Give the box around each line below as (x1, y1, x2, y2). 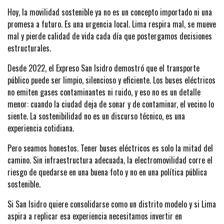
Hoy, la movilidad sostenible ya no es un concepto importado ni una (7, 5, 212, 18)
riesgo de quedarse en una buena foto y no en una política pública (7, 165, 207, 178)
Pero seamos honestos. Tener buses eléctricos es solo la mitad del (7, 141, 213, 154)
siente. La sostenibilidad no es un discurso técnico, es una (7, 109, 185, 122)
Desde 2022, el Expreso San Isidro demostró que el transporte (7, 61, 199, 74)
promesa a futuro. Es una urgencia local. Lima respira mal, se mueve (7, 17, 216, 30)
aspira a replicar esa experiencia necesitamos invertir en (7, 209, 182, 222)
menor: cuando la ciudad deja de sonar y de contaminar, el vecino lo (7, 97, 214, 110)
